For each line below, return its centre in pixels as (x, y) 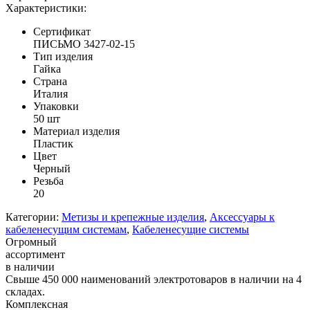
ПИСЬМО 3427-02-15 (84, 44)
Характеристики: (46, 8)
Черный (52, 168)
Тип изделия (63, 56)
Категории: (32, 217)
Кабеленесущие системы (191, 229)
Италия (51, 93)
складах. (25, 291)
